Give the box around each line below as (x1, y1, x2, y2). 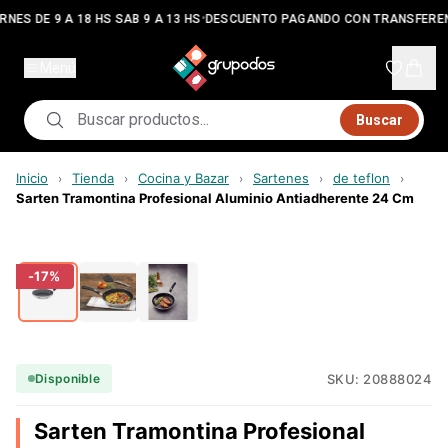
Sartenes (253, 170, 309, 186)
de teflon (333, 170, 390, 186)
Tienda (72, 170, 114, 186)
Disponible (35, 371, 100, 386)
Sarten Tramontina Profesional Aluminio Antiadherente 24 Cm (16, 190, 414, 206)
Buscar (356, 112, 403, 128)
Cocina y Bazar (138, 170, 229, 186)
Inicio (16, 170, 48, 186)
